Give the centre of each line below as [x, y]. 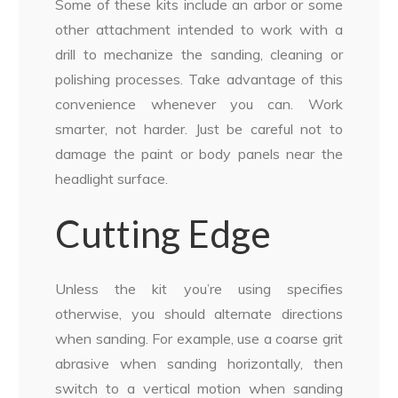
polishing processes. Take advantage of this [199, 80]
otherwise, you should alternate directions [199, 314]
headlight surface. [112, 179]
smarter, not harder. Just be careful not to [199, 129]
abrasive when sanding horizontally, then [199, 364]
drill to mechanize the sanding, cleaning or [199, 55]
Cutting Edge [163, 234]
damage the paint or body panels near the [199, 154]
